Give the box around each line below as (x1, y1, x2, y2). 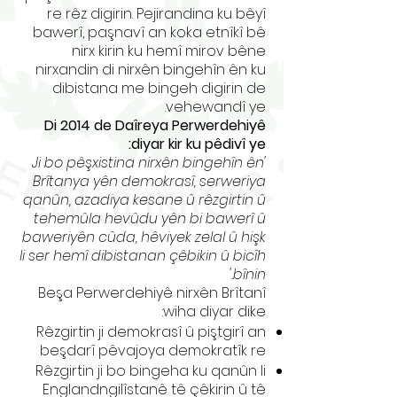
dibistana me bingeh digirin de (52, 78, 266, 98)
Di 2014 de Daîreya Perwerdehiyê (44, 115, 266, 136)
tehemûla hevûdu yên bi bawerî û (34, 208, 266, 229)
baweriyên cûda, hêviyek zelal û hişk (22, 227, 266, 247)
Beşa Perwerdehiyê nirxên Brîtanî (38, 283, 266, 303)
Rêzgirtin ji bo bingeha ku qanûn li (35, 361, 266, 381)
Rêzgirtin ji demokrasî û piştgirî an (36, 322, 266, 342)
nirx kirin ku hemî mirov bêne (72, 41, 266, 61)
